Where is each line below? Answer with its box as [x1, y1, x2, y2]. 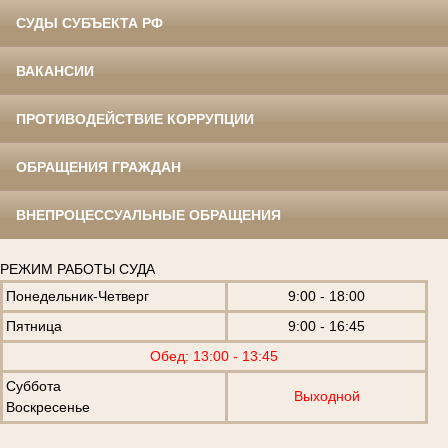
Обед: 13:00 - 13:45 [150, 348, 278, 365]
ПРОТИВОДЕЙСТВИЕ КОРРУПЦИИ [16, 111, 254, 128]
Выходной [293, 388, 360, 405]
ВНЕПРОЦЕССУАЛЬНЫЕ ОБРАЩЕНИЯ [16, 207, 281, 224]
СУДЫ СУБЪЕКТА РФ [16, 15, 163, 32]
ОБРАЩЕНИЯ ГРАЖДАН [16, 159, 181, 176]
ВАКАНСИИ [16, 63, 94, 80]
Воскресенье [6, 399, 90, 416]
